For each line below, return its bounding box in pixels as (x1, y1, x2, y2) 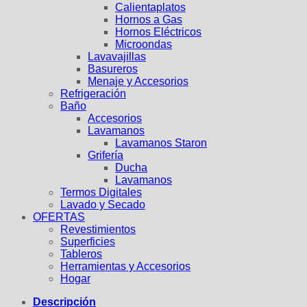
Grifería (88, 149, 123, 162)
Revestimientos (60, 223, 136, 236)
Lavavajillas (88, 51, 146, 63)
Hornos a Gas (115, 14, 182, 26)
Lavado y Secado (60, 199, 145, 211)
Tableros (60, 248, 102, 260)
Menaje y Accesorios (88, 75, 188, 88)
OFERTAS (33, 211, 85, 223)
